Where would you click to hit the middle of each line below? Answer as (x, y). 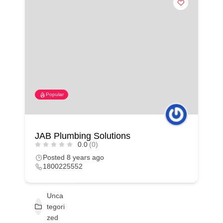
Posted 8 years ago (73, 157)
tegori (56, 207)
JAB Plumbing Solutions (83, 136)
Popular (55, 94)
